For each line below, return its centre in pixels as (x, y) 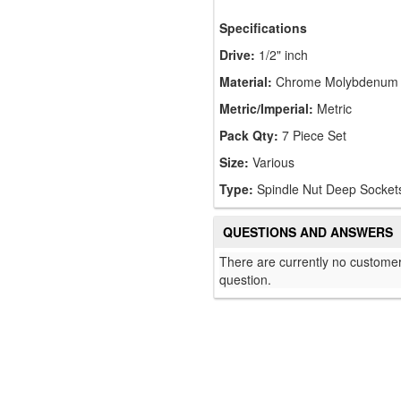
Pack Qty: (249, 136)
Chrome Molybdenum (335, 82)
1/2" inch (282, 55)
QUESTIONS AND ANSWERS (308, 232)
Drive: (237, 55)
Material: (246, 82)
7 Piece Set (312, 136)
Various (272, 162)
